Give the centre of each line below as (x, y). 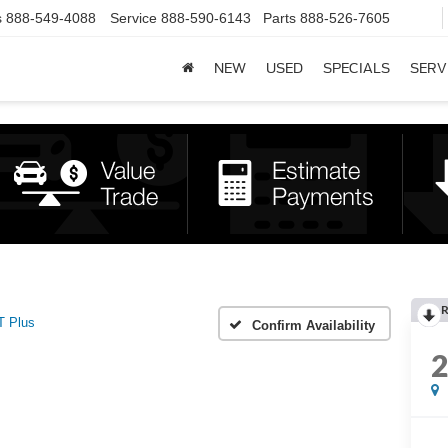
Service (133, 18)
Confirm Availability (313, 325)
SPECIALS (356, 69)
